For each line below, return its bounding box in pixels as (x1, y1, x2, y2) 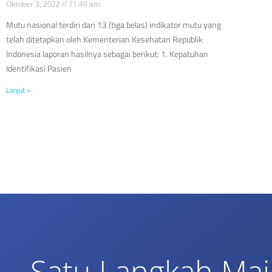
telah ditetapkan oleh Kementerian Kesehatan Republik (6, 32, 203, 46)
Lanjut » (6, 84, 30, 96)
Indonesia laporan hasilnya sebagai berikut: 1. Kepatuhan (6, 47, 208, 60)
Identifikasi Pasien (6, 61, 72, 75)
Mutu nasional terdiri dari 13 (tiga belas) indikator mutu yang (6, 18, 221, 31)
